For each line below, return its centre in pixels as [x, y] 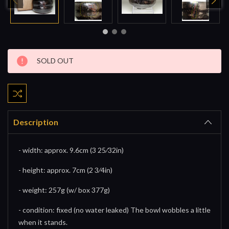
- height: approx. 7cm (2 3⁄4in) [65, 170]
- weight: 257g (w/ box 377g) [64, 190]
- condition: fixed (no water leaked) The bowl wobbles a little [114, 210]
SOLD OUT [55, 60]
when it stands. [43, 222]
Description [36, 122]
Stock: [17, 66]
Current [19, 54]
